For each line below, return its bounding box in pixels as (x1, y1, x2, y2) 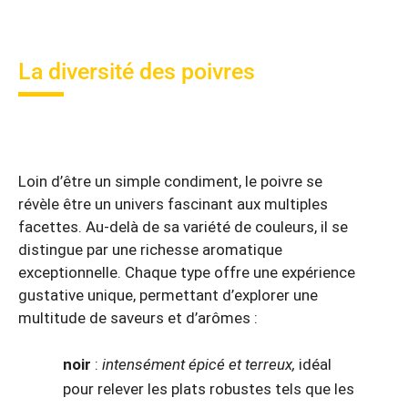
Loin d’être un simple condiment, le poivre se (18, 171, 322, 190)
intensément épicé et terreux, (102, 355, 299, 374)
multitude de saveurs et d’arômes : (18, 308, 258, 327)
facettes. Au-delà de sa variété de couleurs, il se (18, 217, 348, 236)
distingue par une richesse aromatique (18, 240, 282, 259)
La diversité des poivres (18, 58, 255, 86)
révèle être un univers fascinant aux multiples (18, 194, 328, 213)
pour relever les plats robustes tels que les (63, 380, 354, 399)
